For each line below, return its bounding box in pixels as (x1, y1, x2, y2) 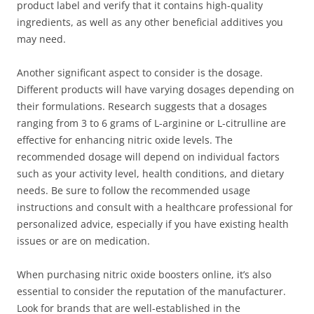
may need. (17, 32, 66, 46)
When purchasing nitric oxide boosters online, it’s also (17, 268, 271, 281)
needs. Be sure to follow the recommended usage (17, 184, 250, 197)
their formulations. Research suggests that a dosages (17, 100, 267, 113)
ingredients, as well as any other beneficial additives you (17, 15, 283, 29)
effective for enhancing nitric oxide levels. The (17, 133, 233, 146)
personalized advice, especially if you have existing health (17, 217, 289, 231)
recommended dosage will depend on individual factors (17, 150, 280, 163)
